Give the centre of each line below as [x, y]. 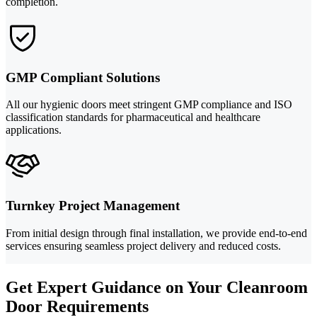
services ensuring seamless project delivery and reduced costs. [143, 246]
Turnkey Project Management [93, 206]
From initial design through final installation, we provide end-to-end [156, 233]
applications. [34, 130]
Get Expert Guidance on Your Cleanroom [157, 287]
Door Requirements [77, 306]
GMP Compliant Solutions [83, 77]
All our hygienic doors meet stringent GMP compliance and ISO [149, 105]
